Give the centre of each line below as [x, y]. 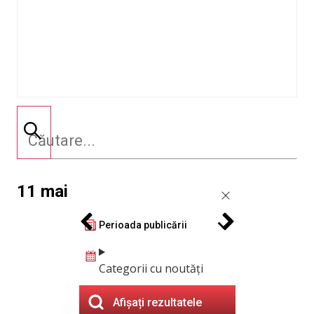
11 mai [42, 191]
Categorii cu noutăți [151, 268]
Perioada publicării [143, 225]
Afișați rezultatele [157, 302]
